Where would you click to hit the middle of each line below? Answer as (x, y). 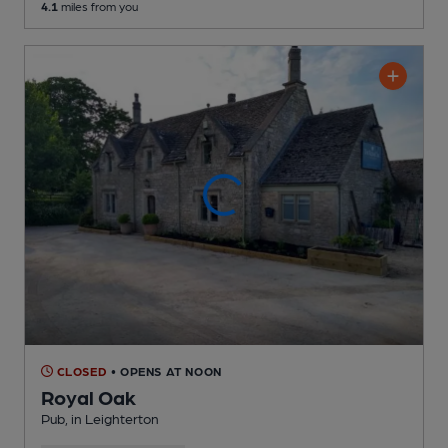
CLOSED (80, 370)
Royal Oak (88, 396)
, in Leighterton (112, 417)
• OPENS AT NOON (166, 370)
